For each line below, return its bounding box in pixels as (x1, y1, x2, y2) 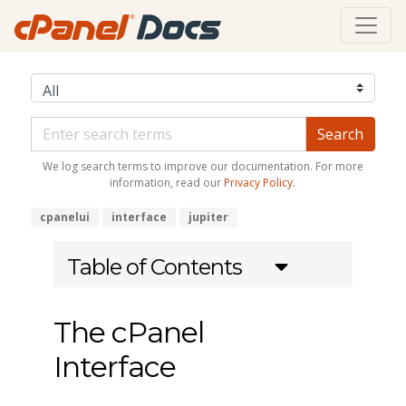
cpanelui (39, 208, 90, 225)
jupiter (188, 208, 228, 225)
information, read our (110, 174, 225, 190)
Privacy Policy (224, 174, 294, 190)
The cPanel (53, 314, 204, 350)
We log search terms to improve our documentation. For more (42, 158, 363, 174)
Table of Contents (66, 253, 242, 280)
